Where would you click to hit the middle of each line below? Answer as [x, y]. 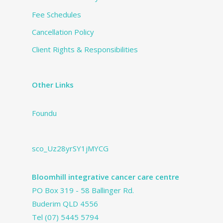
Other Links [53, 84]
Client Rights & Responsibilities [85, 49]
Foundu [44, 113]
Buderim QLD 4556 [65, 203]
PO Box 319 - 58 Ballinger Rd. [83, 190]
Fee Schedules [56, 14]
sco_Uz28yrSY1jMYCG [70, 148]
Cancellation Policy [63, 32]
